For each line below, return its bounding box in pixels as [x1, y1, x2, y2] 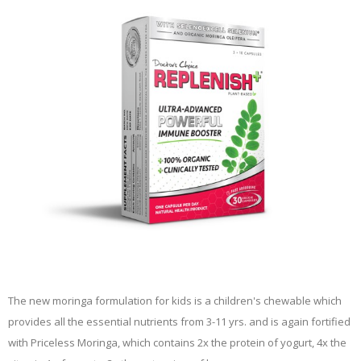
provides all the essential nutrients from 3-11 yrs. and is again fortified [8, 313, 351, 329]
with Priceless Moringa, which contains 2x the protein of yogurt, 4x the [8, 334, 346, 350]
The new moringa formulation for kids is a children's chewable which [8, 293, 342, 308]
